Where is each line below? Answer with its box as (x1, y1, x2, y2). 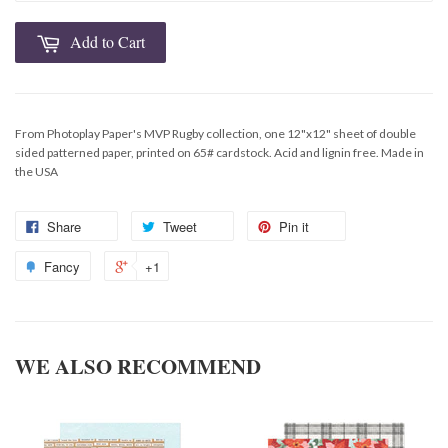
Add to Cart (70, 31, 145, 53)
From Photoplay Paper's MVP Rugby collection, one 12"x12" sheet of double (15, 126, 416, 142)
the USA (15, 164, 58, 180)
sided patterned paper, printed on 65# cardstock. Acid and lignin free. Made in (15, 145, 424, 161)
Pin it (279, 217, 309, 237)
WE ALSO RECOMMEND (15, 351, 261, 382)
